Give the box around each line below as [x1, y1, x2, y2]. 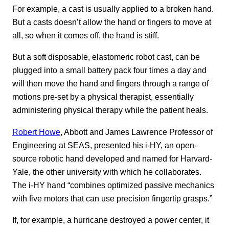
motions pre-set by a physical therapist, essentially [12, 92, 194, 102]
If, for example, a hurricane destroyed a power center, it [12, 215, 209, 224]
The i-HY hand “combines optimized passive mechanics [12, 180, 214, 190]
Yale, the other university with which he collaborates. [12, 167, 201, 176]
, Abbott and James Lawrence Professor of [60, 127, 213, 136]
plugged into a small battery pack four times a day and [12, 65, 207, 75]
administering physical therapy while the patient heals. [12, 105, 208, 115]
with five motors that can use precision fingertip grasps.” [12, 193, 212, 203]
